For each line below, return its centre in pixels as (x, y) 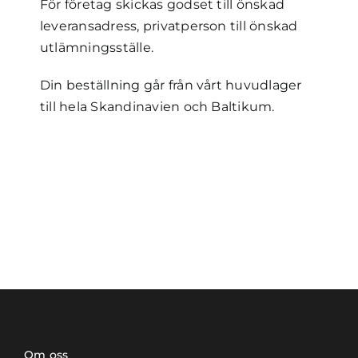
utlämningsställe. (97, 47)
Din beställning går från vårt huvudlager (171, 85)
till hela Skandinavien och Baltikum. (157, 106)
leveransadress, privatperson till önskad (169, 26)
